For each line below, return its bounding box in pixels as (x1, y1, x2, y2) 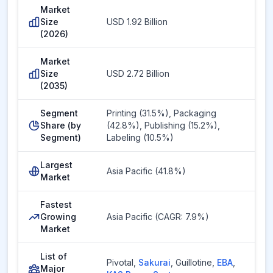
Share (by (40, 120, 81, 130)
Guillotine (175, 257, 212, 268)
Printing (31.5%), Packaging (107, 108, 216, 118)
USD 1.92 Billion (107, 16, 168, 27)
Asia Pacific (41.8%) (107, 166, 186, 176)
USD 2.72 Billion (107, 68, 169, 79)
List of (40, 251, 67, 261)
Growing (40, 211, 76, 222)
